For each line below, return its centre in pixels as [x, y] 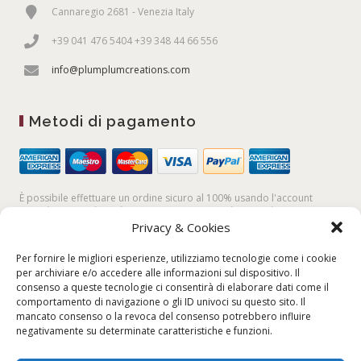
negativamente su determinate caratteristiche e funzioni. [144, 331]
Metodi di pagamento [113, 121]
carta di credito [100, 212]
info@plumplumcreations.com [121, 70]
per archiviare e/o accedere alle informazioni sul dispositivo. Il [158, 273]
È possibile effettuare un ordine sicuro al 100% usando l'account [166, 198]
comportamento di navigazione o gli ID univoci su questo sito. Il [161, 302]
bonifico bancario [272, 212]
